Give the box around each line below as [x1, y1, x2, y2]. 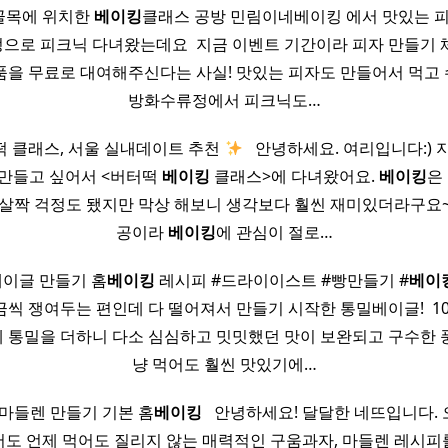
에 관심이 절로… [215, 221, 333, 244]
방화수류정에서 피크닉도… [127, 89, 321, 112]
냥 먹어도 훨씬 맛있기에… [131, 353, 317, 376]
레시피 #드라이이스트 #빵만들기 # [155, 269, 409, 292]
